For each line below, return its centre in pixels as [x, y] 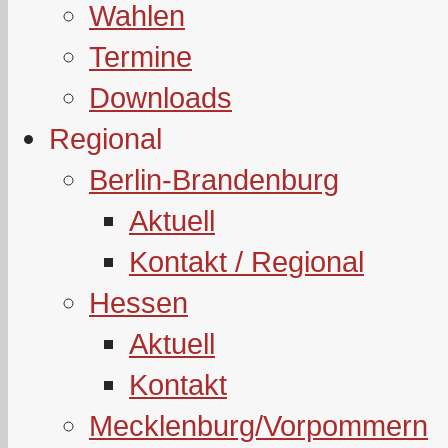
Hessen [138, 302]
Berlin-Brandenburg [214, 179]
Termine [140, 56]
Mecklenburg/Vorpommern [258, 425]
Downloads [160, 97]
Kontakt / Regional [246, 261]
